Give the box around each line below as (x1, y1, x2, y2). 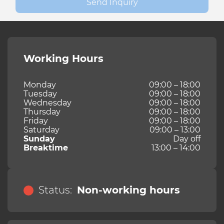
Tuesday (23, 89, 57, 99)
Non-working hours (77, 184, 180, 196)
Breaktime (23, 143, 68, 153)
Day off (173, 134, 200, 144)
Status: (38, 184, 72, 196)
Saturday (23, 125, 59, 135)
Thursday (23, 107, 60, 117)
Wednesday (23, 98, 71, 108)
